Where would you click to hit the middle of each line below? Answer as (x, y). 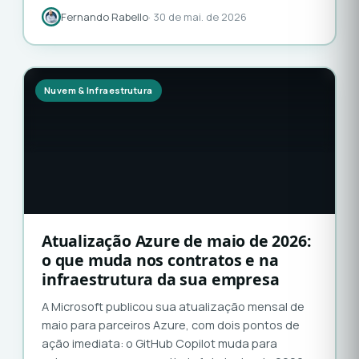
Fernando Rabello (105, 16)
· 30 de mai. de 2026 (198, 16)
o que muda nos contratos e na (160, 260)
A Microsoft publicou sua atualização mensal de (173, 307)
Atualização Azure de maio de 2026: (177, 241)
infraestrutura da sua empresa (161, 280)
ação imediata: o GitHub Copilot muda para (159, 344)
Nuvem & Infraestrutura (99, 91)
